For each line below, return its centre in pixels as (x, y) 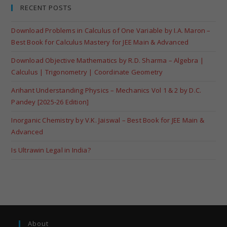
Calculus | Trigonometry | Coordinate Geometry (87, 72)
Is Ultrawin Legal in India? (51, 150)
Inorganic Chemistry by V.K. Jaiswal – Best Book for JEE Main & (108, 120)
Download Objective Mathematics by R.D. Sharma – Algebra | (107, 60)
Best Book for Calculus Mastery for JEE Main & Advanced (100, 42)
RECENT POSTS (46, 7)
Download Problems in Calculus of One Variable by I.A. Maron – (111, 30)
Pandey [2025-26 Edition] (50, 102)
